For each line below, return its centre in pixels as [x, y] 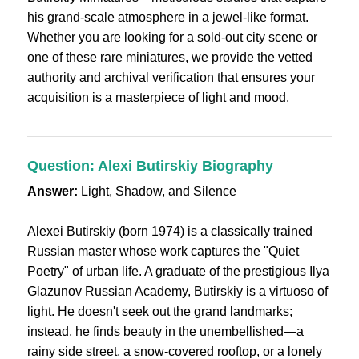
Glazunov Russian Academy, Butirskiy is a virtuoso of [177, 291]
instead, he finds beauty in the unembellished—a [165, 331]
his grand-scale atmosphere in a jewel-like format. [167, 17]
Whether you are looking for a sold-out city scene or [172, 37]
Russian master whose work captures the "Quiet [163, 251]
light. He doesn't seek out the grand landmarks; [159, 311]
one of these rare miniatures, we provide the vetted [169, 57]
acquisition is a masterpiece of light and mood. [158, 97]
